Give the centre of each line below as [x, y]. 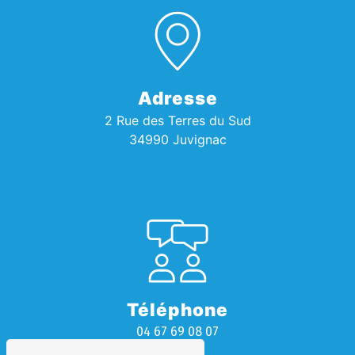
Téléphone [177, 309]
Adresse [177, 97]
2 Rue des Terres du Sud [177, 120]
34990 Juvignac [177, 139]
